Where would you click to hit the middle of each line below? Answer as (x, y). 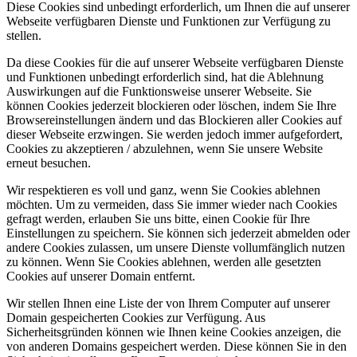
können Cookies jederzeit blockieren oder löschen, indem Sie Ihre (171, 105)
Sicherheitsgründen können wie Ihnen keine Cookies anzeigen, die (174, 331)
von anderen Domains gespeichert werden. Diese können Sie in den (177, 346)
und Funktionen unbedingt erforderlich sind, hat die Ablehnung (165, 76)
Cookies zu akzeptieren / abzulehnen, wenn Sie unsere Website (165, 148)
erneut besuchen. (49, 163)
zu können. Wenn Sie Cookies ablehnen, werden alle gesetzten (164, 261)
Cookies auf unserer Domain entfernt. (101, 276)
